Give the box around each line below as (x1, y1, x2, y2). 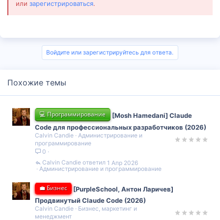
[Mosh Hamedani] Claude (112, 111, 192, 119)
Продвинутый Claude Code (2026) (35, 196, 146, 204)
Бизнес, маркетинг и (78, 204, 137, 212)
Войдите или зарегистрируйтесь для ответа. (46, 48, 173, 56)
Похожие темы (7, 77, 66, 87)
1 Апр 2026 (107, 159, 138, 166)
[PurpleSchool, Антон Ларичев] (73, 185, 173, 193)
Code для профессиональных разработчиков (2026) (35, 123, 206, 131)
